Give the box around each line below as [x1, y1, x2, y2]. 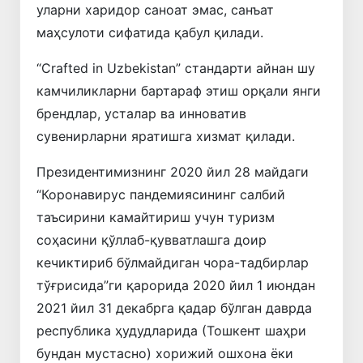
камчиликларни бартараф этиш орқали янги [36, 82, 321, 99]
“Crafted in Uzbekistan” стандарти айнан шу [36, 59, 315, 76]
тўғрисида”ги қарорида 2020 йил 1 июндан [36, 276, 315, 293]
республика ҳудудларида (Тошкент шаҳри [36, 322, 306, 339]
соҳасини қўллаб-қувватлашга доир [36, 231, 267, 248]
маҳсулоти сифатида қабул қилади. [36, 23, 263, 41]
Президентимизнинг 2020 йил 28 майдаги [36, 163, 309, 180]
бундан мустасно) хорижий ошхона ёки [36, 344, 293, 361]
